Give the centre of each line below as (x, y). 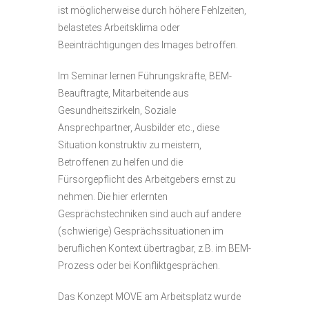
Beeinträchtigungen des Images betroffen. (148, 45)
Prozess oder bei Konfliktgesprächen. (139, 266)
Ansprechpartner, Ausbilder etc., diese (139, 128)
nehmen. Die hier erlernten (113, 197)
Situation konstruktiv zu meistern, (130, 145)
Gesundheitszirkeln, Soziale (117, 110)
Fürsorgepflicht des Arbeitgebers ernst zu (147, 179)
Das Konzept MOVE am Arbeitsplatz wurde (149, 297)
